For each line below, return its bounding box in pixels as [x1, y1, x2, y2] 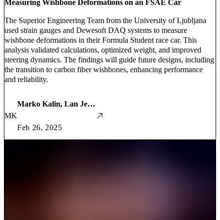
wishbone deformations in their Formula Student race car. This [4, 35, 197, 44]
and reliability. [4, 75, 48, 83]
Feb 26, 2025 [17, 123, 62, 132]
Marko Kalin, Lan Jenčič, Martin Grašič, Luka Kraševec [87, 99, 95, 108]
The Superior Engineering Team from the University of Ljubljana [4, 16, 206, 25]
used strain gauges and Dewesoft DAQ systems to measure [4, 26, 187, 34]
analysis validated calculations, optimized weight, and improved [4, 45, 201, 54]
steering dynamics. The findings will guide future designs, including [4, 55, 214, 64]
